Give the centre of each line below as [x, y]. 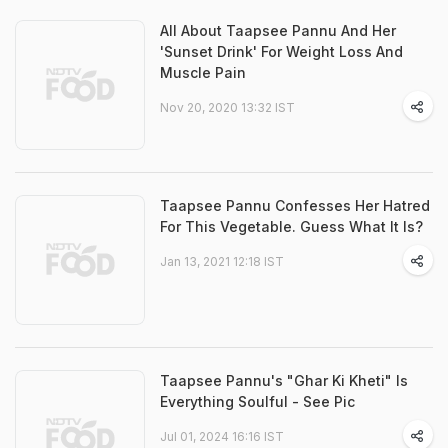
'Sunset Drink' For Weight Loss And [281, 51]
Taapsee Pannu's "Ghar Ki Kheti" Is [284, 380]
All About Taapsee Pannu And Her [278, 30]
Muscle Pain [203, 72]
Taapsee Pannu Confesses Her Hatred [295, 205]
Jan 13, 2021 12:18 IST [222, 261]
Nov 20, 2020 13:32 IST [227, 107]
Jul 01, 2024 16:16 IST [222, 436]
